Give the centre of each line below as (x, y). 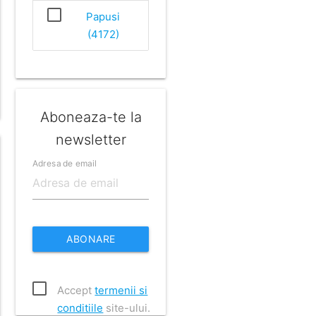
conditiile (80, 308)
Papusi (103, 16)
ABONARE (91, 238)
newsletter (91, 139)
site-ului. (127, 308)
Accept (76, 290)
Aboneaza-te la (91, 117)
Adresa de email (65, 163)
